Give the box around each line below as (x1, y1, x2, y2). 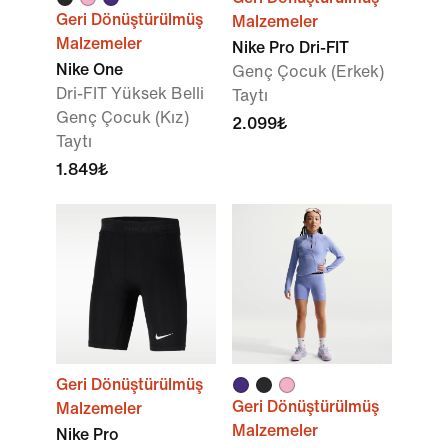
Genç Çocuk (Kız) (56, 109, 189, 126)
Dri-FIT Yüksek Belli (56, 85, 204, 102)
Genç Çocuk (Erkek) (232, 63, 384, 80)
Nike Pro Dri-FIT (232, 39, 349, 56)
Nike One (56, 61, 123, 78)
